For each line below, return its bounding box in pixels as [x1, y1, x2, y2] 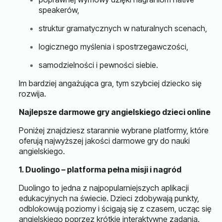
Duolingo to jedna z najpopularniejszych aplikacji [19, 183, 189, 193]
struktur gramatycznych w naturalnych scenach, [39, 23, 207, 33]
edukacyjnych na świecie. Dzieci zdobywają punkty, [19, 193, 199, 203]
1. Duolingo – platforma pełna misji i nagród [19, 165, 181, 174]
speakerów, [39, 5, 79, 15]
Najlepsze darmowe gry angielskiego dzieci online [19, 107, 211, 117]
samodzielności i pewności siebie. [39, 60, 158, 70]
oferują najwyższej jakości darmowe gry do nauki [19, 136, 190, 146]
